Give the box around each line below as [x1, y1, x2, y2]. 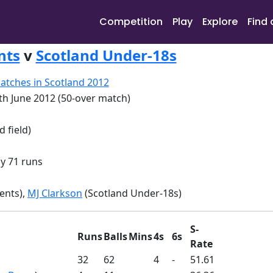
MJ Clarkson [27, 186, 82, 200]
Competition [99, 15, 163, 29]
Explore [202, 15, 238, 29]
